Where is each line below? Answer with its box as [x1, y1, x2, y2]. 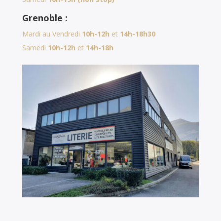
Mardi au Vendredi [22, 29, 82, 39]
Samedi [22, 43, 48, 53]
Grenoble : [22, 12, 68, 24]
